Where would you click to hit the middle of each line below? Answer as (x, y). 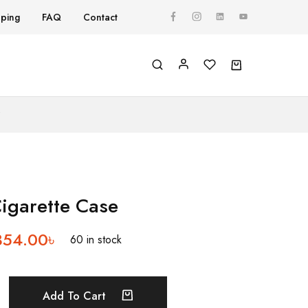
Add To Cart (76, 296)
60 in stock (96, 240)
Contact (100, 17)
